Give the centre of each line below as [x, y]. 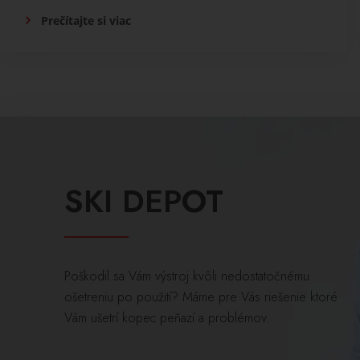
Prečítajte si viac [86, 21]
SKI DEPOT [144, 202]
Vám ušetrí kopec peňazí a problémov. [167, 318]
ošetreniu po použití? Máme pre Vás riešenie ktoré [201, 297]
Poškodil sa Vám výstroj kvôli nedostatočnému [187, 276]
